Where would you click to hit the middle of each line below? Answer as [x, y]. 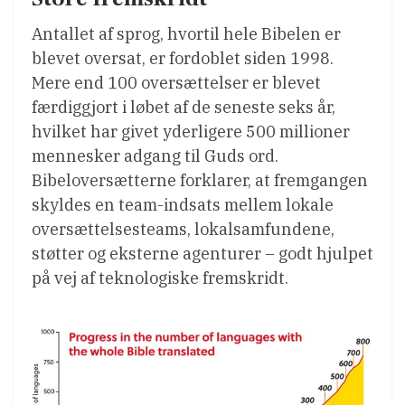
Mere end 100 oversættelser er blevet [176, 82]
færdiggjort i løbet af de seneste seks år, [184, 107]
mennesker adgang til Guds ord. [155, 155]
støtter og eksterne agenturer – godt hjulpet [202, 253]
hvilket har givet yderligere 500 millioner [191, 131]
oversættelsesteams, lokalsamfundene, [183, 229]
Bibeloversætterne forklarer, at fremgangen [200, 180]
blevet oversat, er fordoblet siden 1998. [183, 58]
